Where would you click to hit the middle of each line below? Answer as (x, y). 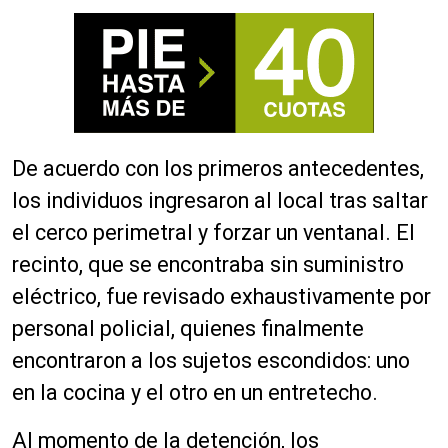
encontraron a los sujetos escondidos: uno (211, 360)
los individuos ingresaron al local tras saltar (220, 200)
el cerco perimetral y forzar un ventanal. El (213, 232)
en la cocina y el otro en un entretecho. (195, 392)
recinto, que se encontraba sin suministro (208, 264)
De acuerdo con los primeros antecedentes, (218, 168)
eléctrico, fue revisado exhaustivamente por (221, 296)
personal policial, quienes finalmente (188, 328)
